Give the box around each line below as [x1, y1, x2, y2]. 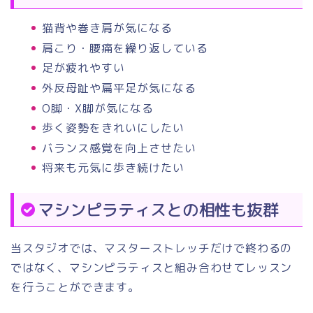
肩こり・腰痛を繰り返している [42, 40, 208, 56]
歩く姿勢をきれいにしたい [42, 120, 184, 136]
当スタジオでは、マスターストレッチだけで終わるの [10, 240, 293, 256]
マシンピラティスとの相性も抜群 [38, 198, 279, 221]
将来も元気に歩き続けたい [42, 160, 184, 176]
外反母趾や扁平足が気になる [42, 80, 196, 96]
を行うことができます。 [10, 279, 140, 296]
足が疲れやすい [42, 60, 125, 76]
